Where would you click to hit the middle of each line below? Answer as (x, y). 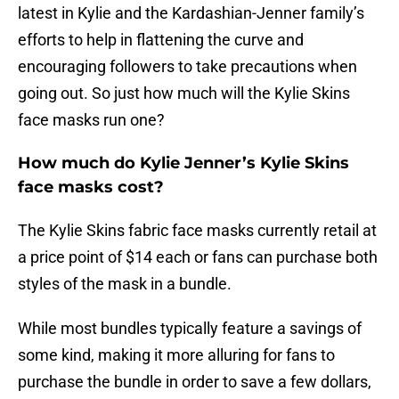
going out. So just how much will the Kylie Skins (184, 94)
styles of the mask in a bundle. (125, 284)
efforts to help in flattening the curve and (161, 40)
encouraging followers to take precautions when (187, 67)
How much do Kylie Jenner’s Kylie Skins (183, 163)
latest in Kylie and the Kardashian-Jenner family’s (191, 13)
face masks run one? (91, 120)
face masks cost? (91, 187)
